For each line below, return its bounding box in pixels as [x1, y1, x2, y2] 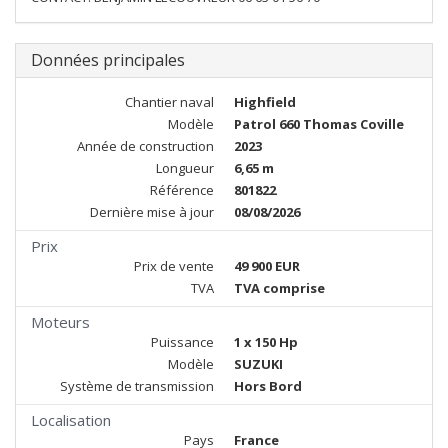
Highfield [234, 93, 296, 111]
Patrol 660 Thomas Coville [234, 115, 404, 133]
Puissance [151, 333, 214, 351]
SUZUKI [234, 355, 283, 373]
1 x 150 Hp [234, 333, 298, 351]
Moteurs [31, 312, 90, 332]
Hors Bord [234, 377, 302, 395]
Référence [150, 181, 214, 199]
